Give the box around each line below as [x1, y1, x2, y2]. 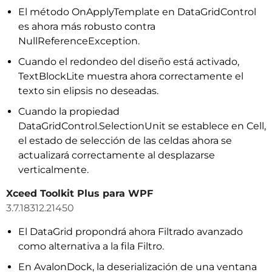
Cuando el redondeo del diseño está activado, [18, 56, 239, 67]
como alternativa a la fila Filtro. [18, 240, 164, 252]
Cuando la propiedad [18, 106, 120, 117]
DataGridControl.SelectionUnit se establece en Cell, [18, 120, 266, 132]
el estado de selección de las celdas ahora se [18, 135, 232, 146]
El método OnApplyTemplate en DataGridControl [18, 6, 256, 18]
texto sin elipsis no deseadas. [18, 85, 158, 97]
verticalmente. [18, 164, 89, 175]
